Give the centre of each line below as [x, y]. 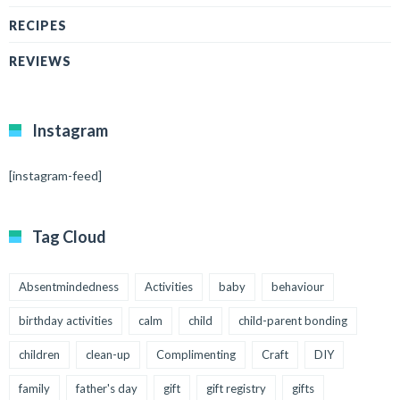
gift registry [236, 389]
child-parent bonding [293, 321]
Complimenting [196, 355]
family [34, 389]
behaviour [298, 287]
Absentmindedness [69, 287]
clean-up [108, 355]
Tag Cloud [69, 237]
